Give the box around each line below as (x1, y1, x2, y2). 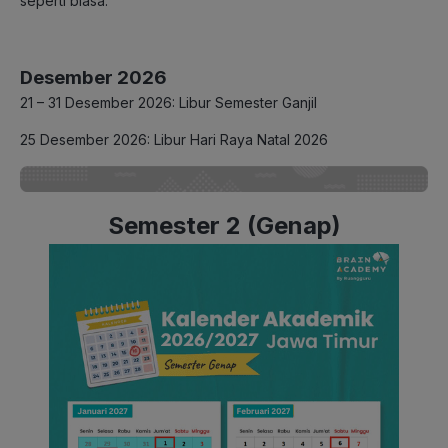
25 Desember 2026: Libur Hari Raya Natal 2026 (20, 131, 328, 149)
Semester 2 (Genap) (107, 210, 341, 240)
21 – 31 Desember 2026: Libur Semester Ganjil (20, 94, 317, 112)
